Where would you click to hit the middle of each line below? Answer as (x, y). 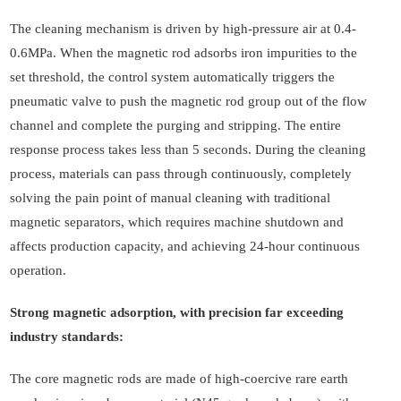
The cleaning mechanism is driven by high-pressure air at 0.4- (183, 29)
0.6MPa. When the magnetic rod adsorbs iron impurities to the (183, 53)
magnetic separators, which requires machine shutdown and (177, 222)
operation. (38, 271)
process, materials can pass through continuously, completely (181, 174)
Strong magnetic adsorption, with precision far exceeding (177, 313)
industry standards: (67, 337)
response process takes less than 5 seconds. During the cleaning (188, 150)
